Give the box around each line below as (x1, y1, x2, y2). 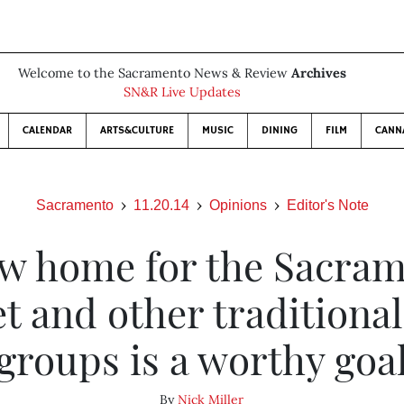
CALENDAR (23, 124, 72, 137)
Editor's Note (286, 197, 369, 213)
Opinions (208, 197, 267, 213)
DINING (262, 124, 298, 137)
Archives (291, 65, 346, 81)
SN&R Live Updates (124, 84, 241, 100)
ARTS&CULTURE (100, 124, 174, 137)
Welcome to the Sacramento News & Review (18, 65, 291, 81)
